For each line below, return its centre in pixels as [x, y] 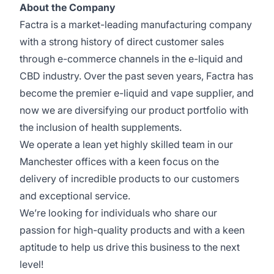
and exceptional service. [75, 196]
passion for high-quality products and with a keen [132, 230]
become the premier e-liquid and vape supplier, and [137, 93]
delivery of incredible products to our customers [129, 179]
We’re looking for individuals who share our [118, 213]
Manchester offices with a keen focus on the [119, 161]
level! [31, 264]
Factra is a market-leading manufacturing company [136, 24]
